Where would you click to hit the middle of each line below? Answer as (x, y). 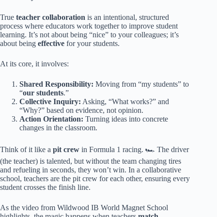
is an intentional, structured (127, 17)
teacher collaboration (51, 17)
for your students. (92, 44)
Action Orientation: (51, 119)
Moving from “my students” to (141, 84)
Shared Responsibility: (56, 84)
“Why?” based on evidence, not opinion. (81, 110)
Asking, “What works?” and (125, 102)
